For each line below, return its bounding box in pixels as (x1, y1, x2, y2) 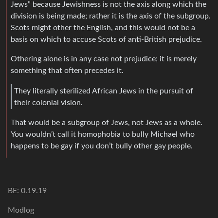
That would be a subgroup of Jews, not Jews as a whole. (11, 119, 202, 127)
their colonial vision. (14, 98, 83, 107)
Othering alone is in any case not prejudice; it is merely (11, 55, 197, 63)
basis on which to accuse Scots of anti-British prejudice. (11, 36, 202, 44)
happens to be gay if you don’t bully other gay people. (11, 142, 193, 150)
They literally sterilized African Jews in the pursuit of (14, 87, 193, 95)
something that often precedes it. (11, 67, 124, 75)
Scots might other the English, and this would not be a (11, 24, 195, 32)
